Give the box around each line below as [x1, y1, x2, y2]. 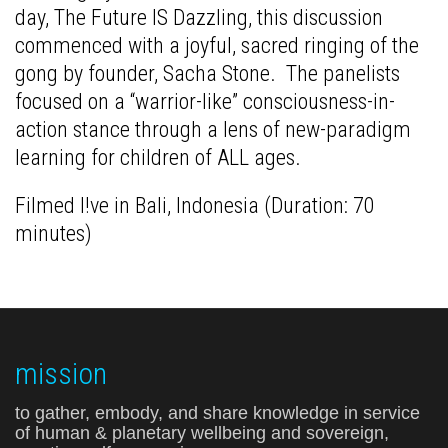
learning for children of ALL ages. [15, 145, 301, 171]
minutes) [15, 221, 92, 247]
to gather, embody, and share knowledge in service [15, 403, 420, 424]
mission [15, 356, 107, 392]
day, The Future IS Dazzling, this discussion [15, 5, 383, 31]
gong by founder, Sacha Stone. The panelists [15, 61, 400, 87]
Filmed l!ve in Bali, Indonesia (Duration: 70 [15, 193, 375, 219]
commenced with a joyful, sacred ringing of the [15, 33, 419, 59]
